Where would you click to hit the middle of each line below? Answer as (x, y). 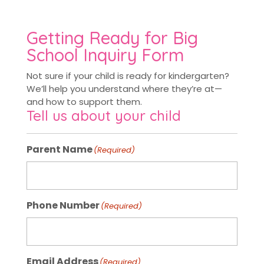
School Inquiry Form (105, 55)
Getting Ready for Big (112, 37)
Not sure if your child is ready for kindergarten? (128, 75)
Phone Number (63, 205)
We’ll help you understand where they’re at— (124, 88)
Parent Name (59, 149)
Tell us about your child (103, 115)
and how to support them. (84, 101)
